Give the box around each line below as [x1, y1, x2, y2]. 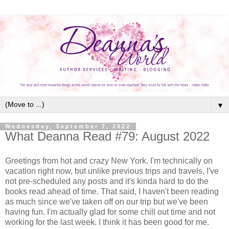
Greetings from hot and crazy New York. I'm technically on [5, 156, 213, 166]
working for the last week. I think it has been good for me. [5, 218, 209, 227]
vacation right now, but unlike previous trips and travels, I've [5, 167, 219, 176]
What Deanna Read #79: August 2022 [5, 129, 210, 144]
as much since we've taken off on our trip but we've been [5, 197, 208, 207]
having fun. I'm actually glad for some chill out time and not [5, 208, 215, 217]
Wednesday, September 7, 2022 [5, 123, 131, 130]
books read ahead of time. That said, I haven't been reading [5, 187, 219, 196]
